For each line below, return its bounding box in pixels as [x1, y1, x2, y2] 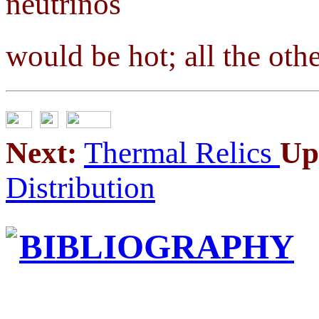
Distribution [6, 171, 155, 205]
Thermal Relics [84, 136, 280, 170]
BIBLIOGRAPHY [19, 227, 294, 267]
